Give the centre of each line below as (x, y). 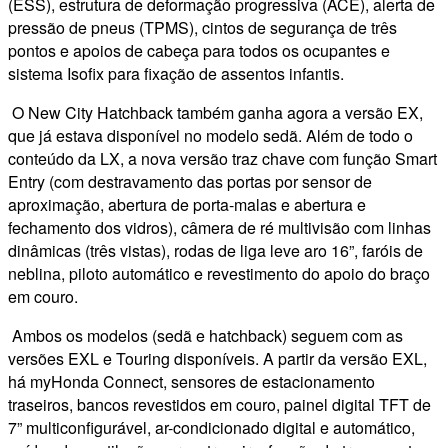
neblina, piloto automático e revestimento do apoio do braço (219, 273)
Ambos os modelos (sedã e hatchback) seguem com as (205, 335)
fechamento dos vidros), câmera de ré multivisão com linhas (219, 227)
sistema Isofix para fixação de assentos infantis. (176, 73)
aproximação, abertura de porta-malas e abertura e (187, 204)
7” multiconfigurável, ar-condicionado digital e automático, (211, 427)
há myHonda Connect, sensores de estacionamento (191, 381)
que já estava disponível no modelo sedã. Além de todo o (210, 135)
